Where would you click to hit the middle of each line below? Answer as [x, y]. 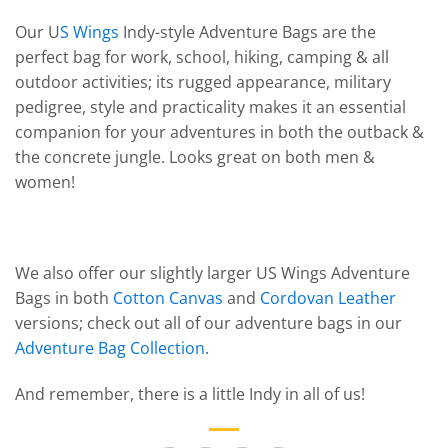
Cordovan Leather [328, 298]
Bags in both [64, 298]
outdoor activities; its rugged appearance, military [203, 81]
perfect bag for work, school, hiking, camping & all [202, 56]
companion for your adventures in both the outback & [219, 131]
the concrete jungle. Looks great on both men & [195, 156]
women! [45, 181]
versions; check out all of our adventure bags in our [208, 323]
